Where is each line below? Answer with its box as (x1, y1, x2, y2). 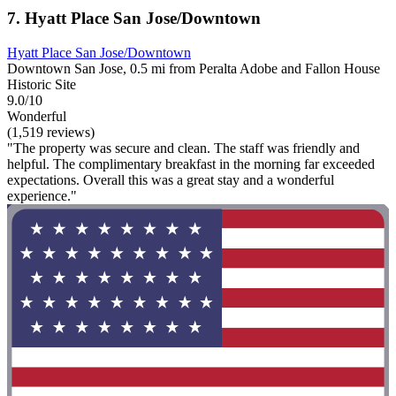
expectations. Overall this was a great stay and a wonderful (7, 171, 334, 187)
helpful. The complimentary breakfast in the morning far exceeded (7, 156, 375, 171)
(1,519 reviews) (7, 124, 95, 140)
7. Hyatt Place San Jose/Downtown (7, 8, 261, 27)
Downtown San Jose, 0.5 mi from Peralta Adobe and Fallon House (7, 60, 380, 76)
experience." (7, 187, 77, 203)
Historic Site (7, 76, 76, 92)
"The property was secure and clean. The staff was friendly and (7, 140, 360, 156)
